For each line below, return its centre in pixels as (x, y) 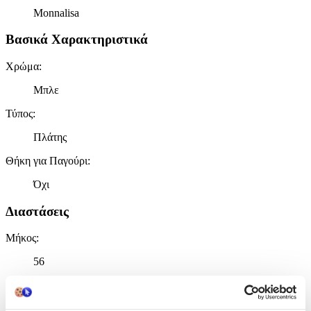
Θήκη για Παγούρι (47, 161)
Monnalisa (56, 12)
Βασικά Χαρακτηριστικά (77, 40)
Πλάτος (22, 298)
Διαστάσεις (37, 211)
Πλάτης (50, 137)
